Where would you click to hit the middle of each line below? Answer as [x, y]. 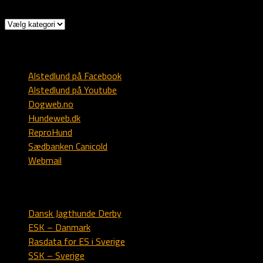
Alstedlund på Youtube [73, 90]
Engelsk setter [40, 187]
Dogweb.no [51, 104]
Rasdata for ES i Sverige [77, 241]
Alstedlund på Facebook [75, 76]
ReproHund [50, 132]
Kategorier [25, 23]
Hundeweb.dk [54, 118]
